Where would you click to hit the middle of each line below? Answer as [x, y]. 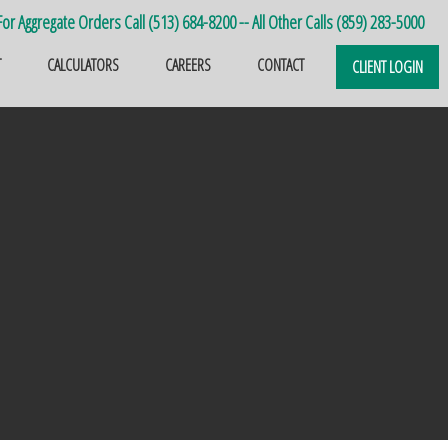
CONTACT [280, 65]
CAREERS [188, 65]
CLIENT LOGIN [387, 67]
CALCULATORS [83, 65]
